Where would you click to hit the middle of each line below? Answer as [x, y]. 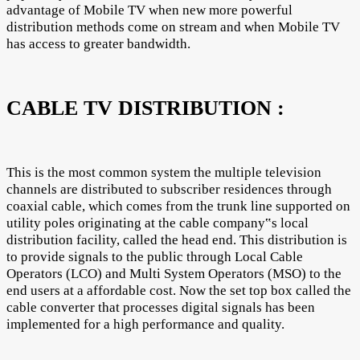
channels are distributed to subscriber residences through [169, 190]
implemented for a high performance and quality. [145, 325]
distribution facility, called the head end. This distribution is [177, 240]
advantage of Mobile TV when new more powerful [149, 10]
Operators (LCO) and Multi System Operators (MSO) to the [174, 274]
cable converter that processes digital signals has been [161, 308]
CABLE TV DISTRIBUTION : [145, 108]
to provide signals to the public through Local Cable [155, 257]
